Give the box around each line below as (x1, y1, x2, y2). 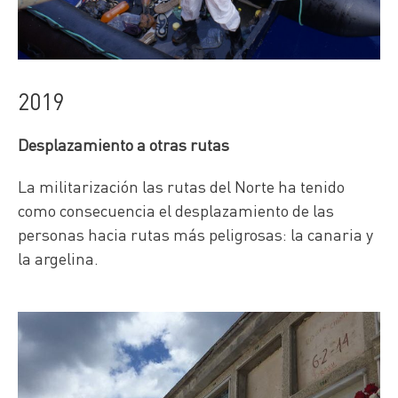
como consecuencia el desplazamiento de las (18, 199, 334, 220)
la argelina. (18, 247, 99, 268)
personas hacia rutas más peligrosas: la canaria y (18, 223, 373, 244)
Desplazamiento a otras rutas (18, 133, 229, 155)
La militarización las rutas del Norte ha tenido (18, 175, 345, 196)
